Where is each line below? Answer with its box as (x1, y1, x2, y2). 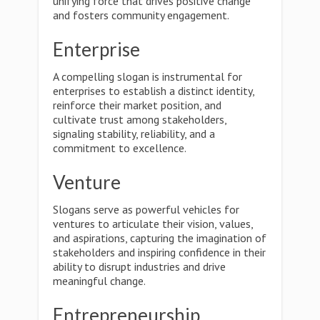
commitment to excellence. (53, 141, 186, 155)
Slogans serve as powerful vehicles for (53, 202, 239, 216)
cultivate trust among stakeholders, (53, 112, 226, 126)
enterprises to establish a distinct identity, (53, 84, 254, 98)
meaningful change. (53, 274, 146, 288)
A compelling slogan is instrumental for (53, 69, 242, 84)
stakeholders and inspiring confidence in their (53, 245, 266, 259)
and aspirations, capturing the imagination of (53, 231, 266, 245)
